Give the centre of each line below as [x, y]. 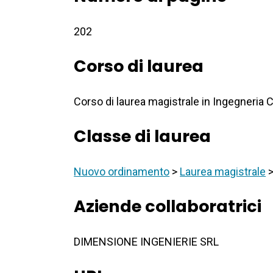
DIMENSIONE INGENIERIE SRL [147, 242]
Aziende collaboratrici [168, 207]
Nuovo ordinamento [122, 172]
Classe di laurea [143, 136]
